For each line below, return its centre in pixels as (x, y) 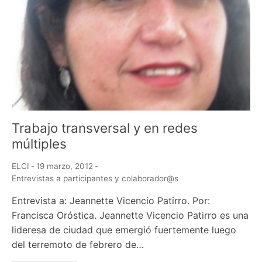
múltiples (39, 144)
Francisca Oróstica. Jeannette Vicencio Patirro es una (130, 216)
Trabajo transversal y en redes (105, 128)
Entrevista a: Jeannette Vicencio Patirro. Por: (111, 201)
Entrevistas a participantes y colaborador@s (95, 179)
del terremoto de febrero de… (78, 245)
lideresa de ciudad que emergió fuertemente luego (124, 230)
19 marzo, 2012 (65, 166)
